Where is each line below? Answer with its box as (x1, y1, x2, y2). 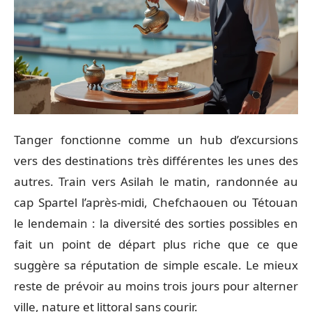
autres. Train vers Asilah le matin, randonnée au (14, 173, 298, 189)
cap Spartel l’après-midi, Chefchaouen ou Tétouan (14, 194, 298, 210)
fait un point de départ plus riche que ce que (14, 236, 298, 252)
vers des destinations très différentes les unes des (14, 153, 298, 169)
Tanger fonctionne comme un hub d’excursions (14, 132, 298, 148)
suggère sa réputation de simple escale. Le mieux (14, 257, 298, 273)
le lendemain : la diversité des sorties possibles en (14, 215, 298, 231)
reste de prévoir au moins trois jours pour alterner (14, 278, 298, 294)
